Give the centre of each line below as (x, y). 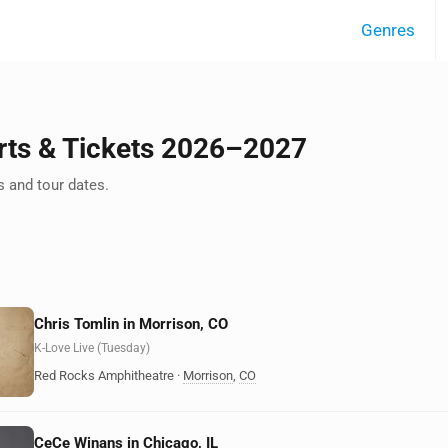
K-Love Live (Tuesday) (92, 348)
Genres (388, 30)
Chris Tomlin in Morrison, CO (131, 324)
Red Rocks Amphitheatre (104, 376)
